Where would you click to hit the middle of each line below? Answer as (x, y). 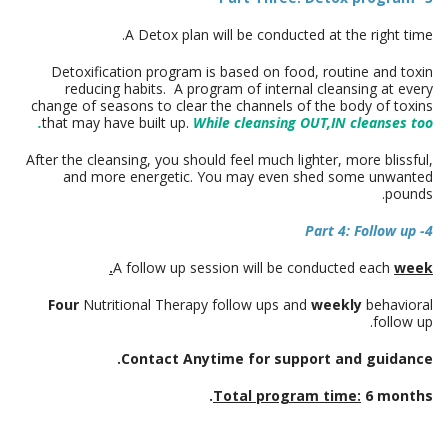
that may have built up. (117, 123)
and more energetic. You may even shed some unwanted (248, 177)
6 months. (397, 396)
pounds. (409, 194)
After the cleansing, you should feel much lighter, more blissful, (229, 160)
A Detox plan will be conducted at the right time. (279, 35)
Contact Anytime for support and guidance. (277, 359)
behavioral (397, 305)
